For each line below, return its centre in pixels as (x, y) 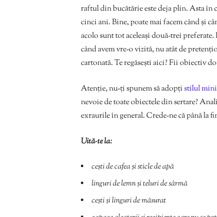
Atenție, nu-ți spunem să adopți (132, 89)
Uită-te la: (97, 141)
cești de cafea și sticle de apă (133, 167)
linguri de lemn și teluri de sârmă (139, 184)
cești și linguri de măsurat (129, 201)
